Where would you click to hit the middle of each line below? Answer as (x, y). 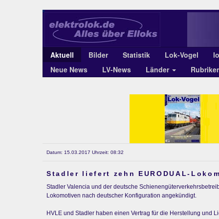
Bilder (98, 55)
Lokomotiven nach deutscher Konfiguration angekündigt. (121, 196)
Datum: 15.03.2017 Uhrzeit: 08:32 (85, 152)
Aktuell (62, 55)
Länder (158, 69)
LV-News (117, 69)
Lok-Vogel (182, 55)
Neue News (69, 69)
